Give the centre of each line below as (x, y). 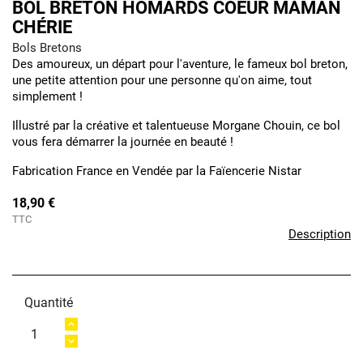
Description (320, 234)
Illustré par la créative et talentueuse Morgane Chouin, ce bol (176, 126)
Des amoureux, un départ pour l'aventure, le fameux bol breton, (180, 64)
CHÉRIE (42, 27)
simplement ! (47, 96)
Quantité (49, 303)
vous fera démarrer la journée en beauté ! (123, 142)
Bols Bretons (47, 48)
